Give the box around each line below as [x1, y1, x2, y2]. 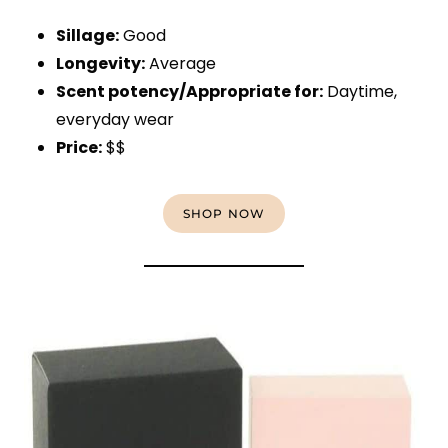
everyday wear [56, 108, 174, 132]
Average [145, 52, 216, 76]
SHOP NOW [182, 206, 266, 222]
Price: [56, 136, 102, 160]
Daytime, [323, 80, 397, 104]
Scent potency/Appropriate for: [56, 80, 323, 104]
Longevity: [56, 52, 145, 76]
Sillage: [56, 24, 119, 48]
